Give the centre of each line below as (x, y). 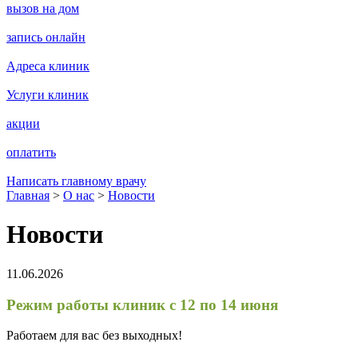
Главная (28, 195)
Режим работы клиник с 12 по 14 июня (142, 304)
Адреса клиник (48, 66)
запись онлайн (46, 37)
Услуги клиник (48, 95)
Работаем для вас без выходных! (94, 336)
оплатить (31, 152)
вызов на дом (43, 8)
